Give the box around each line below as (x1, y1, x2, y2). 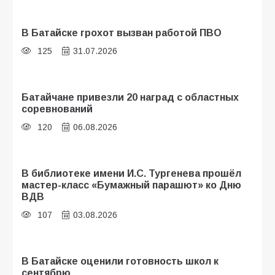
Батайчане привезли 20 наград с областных (21, 91, 239, 103)
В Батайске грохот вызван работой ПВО (21, 27, 222, 39)
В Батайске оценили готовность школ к (21, 255, 219, 266)
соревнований (21, 103, 93, 115)
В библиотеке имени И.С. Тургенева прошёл (21, 168, 241, 179)
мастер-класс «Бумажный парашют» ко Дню (21, 179, 241, 191)
